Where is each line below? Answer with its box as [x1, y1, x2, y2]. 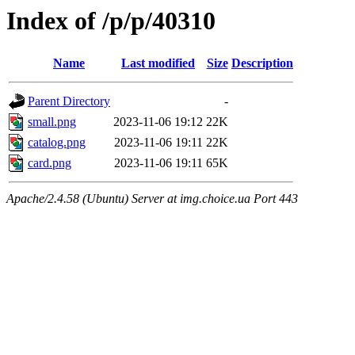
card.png [28, 156, 71, 170]
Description [231, 56, 293, 71]
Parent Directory [28, 94, 110, 109]
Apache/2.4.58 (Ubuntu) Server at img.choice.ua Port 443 [6, 192, 298, 206]
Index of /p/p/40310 [6, 6, 216, 35]
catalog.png [28, 136, 86, 150]
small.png [28, 115, 76, 129]
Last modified [121, 56, 195, 71]
